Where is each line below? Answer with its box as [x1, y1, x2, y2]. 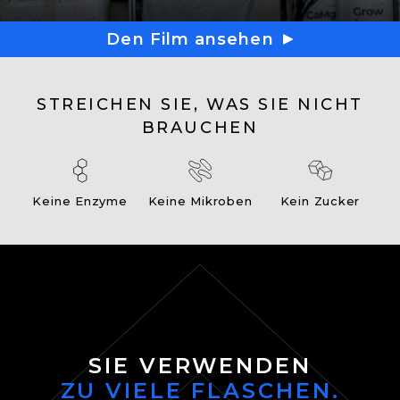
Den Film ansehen [106, 29, 274, 49]
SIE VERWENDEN [88, 352, 312, 379]
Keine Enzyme [32, 194, 128, 208]
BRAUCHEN [141, 118, 259, 137]
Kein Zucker [279, 194, 361, 208]
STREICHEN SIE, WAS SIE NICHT [37, 95, 363, 114]
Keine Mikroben [147, 194, 253, 208]
